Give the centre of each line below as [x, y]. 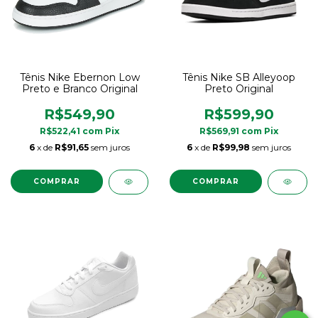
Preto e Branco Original [79, 89]
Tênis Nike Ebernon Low [79, 78]
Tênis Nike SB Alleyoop [238, 78]
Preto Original [238, 89]
